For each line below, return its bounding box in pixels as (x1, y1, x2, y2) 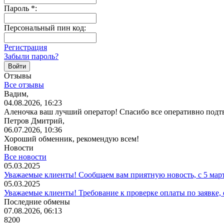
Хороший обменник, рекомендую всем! (4, 134, 139, 143)
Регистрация (4, 42, 47, 51)
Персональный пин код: (4, 23, 86, 32)
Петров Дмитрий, (4, 116, 64, 125)
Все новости (4, 152, 46, 161)
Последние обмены (4, 197, 70, 206)
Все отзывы (4, 80, 44, 89)
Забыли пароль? (4, 51, 58, 60)
